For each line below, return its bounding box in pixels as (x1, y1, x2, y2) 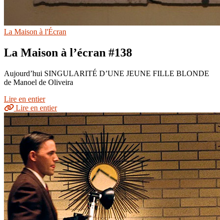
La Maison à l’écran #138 (4, 46, 132, 59)
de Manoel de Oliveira (4, 78, 73, 87)
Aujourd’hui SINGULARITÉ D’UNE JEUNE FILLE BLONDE (4, 69, 209, 78)
